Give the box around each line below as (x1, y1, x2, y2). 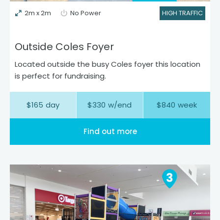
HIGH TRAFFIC (162, 8, 203, 18)
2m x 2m (25, 8, 51, 18)
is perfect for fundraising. (15, 70, 106, 81)
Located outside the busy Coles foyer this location (15, 58, 200, 69)
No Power (70, 8, 101, 18)
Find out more (83, 126, 137, 137)
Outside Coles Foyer (15, 39, 114, 54)
